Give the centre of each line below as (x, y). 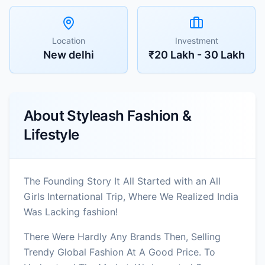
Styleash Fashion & (129, 115)
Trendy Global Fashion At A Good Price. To (119, 252)
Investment (196, 40)
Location (69, 40)
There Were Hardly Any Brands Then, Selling (122, 236)
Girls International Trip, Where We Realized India (131, 196)
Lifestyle (51, 134)
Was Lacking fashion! (71, 211)
